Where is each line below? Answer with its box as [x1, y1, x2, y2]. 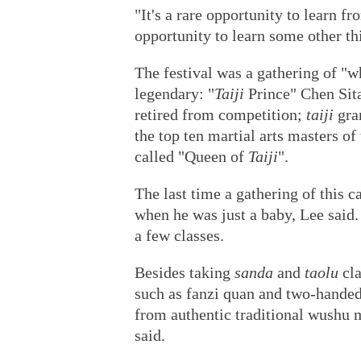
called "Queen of [135, 147, 248, 165]
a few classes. [135, 226, 224, 244]
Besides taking [135, 263, 234, 281]
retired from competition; [135, 106, 306, 123]
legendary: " [135, 85, 214, 102]
